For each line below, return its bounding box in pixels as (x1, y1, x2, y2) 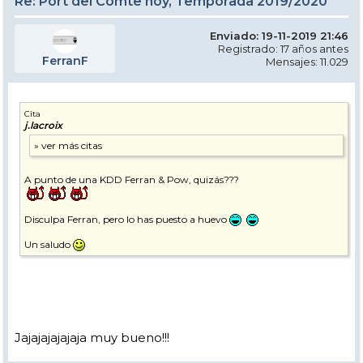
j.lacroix (24, 118, 62, 131)
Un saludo (24, 237, 70, 250)
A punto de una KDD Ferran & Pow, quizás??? (24, 173, 239, 186)
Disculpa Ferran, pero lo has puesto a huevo (24, 212, 227, 225)
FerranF (41, 53, 88, 68)
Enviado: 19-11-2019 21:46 (210, 28, 348, 42)
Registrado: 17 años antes (218, 41, 348, 55)
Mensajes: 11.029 (266, 54, 348, 68)
